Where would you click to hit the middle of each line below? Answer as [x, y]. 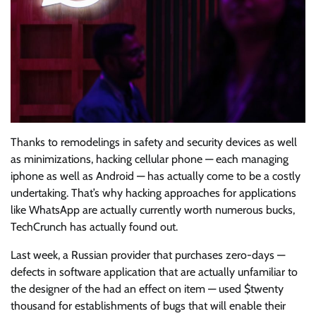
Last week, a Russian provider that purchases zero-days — [148, 255]
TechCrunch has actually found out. [94, 227]
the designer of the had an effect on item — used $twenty [147, 289]
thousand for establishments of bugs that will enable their [148, 306]
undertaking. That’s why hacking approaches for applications [153, 193]
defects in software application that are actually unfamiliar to [154, 272]
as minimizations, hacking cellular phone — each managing [150, 159]
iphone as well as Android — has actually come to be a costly [156, 176]
